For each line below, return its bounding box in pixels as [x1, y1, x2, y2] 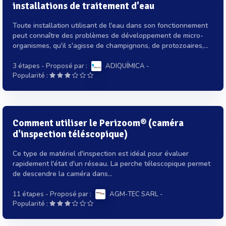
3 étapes [13, 61, 40, 71]
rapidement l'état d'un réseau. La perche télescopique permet [13, 158, 210, 168]
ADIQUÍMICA [105, 61, 145, 71]
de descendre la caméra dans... [13, 168, 112, 179]
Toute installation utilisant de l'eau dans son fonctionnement [13, 20, 208, 30]
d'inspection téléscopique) [13, 128, 128, 140]
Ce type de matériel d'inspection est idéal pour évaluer [13, 148, 189, 158]
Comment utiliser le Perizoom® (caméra [13, 117, 184, 129]
